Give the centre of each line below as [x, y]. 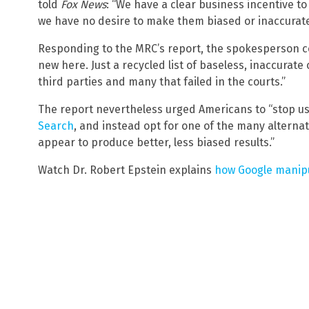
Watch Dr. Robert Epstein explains [126, 170]
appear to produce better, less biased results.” [156, 143]
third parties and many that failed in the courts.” [162, 82]
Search [56, 126]
